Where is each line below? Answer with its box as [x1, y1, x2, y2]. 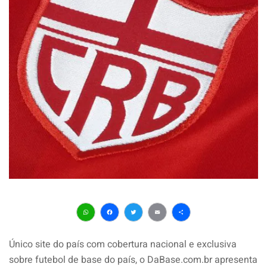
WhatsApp [86, 216, 173, 245]
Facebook [110, 216, 192, 245]
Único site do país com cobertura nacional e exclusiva [9, 237, 237, 252]
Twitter [133, 216, 192, 245]
